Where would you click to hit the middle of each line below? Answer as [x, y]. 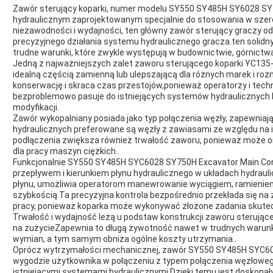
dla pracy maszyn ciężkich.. [66, 151]
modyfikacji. [36, 107]
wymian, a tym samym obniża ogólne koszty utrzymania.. [125, 239]
